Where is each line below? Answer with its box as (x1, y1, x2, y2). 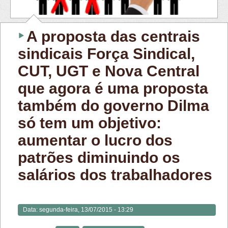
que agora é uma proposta (18, 79, 208, 97)
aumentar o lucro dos (18, 131, 173, 149)
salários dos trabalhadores (18, 166, 212, 183)
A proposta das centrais (26, 27, 200, 45)
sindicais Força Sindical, (18, 45, 195, 62)
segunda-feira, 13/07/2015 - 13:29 (39, 206, 133, 213)
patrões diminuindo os (18, 149, 180, 166)
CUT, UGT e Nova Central (18, 62, 199, 79)
